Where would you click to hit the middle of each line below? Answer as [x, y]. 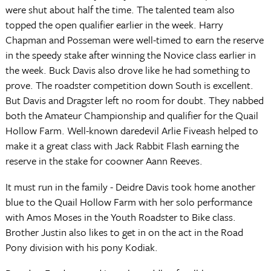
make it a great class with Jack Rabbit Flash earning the [122, 145]
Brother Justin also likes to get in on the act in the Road [124, 232]
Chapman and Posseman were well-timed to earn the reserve [134, 40]
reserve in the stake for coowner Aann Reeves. [104, 161]
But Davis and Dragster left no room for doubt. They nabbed [134, 100]
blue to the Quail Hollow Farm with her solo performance [129, 202]
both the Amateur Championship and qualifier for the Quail [132, 115]
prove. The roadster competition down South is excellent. [129, 85]
